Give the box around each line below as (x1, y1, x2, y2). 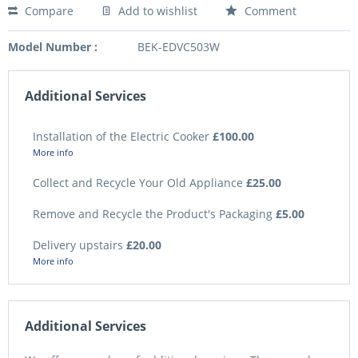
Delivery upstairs (33, 237, 126, 253)
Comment (241, 3, 296, 19)
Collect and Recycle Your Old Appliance (33, 175, 246, 191)
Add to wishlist (115, 3, 197, 19)
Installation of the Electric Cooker (33, 129, 213, 145)
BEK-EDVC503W (137, 39, 220, 55)
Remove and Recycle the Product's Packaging (33, 206, 276, 222)
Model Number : (8, 39, 97, 55)
